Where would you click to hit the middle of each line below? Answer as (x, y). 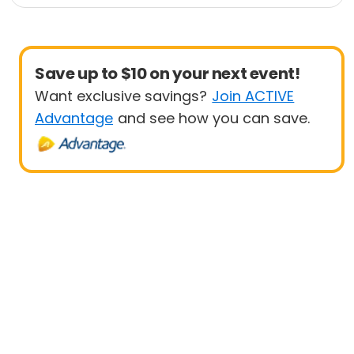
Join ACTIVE (253, 96)
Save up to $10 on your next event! (168, 73)
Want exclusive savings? (121, 96)
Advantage (74, 118)
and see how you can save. (214, 118)
